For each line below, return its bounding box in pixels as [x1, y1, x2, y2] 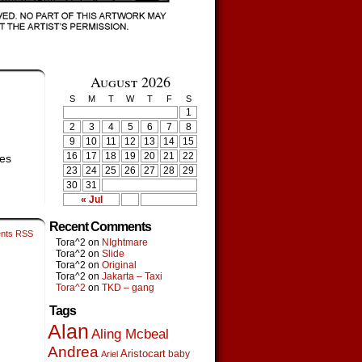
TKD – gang [102, 282, 154, 293]
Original [102, 259, 137, 271]
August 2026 [90, 72, 170, 91]
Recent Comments [49, 220, 151, 234]
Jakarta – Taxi [102, 271, 162, 282]
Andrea [48, 343, 99, 360]
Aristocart [120, 348, 166, 360]
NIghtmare [102, 237, 148, 248]
